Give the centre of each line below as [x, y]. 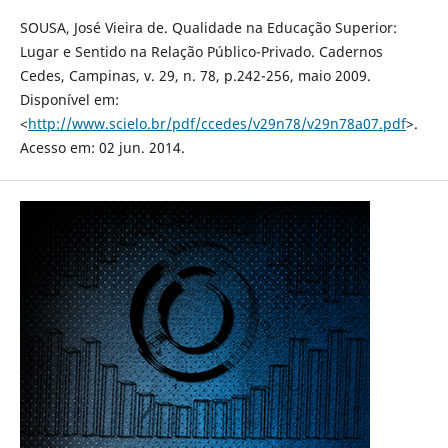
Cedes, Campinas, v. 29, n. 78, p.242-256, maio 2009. [195, 75]
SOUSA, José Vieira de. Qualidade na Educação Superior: [208, 27]
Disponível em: [69, 99]
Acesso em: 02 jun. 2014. [102, 147]
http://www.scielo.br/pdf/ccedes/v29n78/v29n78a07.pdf [216, 123]
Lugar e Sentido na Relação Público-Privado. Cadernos [201, 51]
